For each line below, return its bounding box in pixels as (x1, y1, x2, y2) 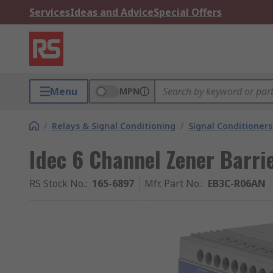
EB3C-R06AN (208, 177, 266, 190)
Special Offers (154, 5, 222, 19)
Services (29, 5, 70, 19)
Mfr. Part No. (144, 177, 201, 190)
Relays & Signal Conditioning (52, 120, 175, 132)
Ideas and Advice (70, 5, 154, 19)
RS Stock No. (29, 177, 85, 190)
